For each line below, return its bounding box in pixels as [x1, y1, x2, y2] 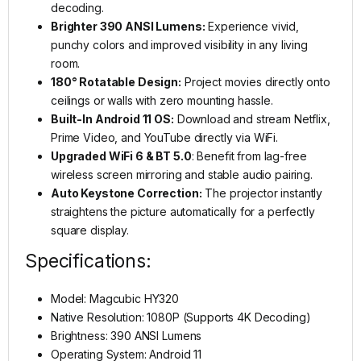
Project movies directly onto [180, 74, 330, 89]
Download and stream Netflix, [173, 111, 330, 126]
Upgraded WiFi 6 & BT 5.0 [51, 148, 192, 163]
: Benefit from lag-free [191, 148, 307, 163]
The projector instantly [201, 185, 323, 200]
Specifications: [25, 249, 151, 272]
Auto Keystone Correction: [51, 185, 202, 200]
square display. [51, 222, 129, 237]
